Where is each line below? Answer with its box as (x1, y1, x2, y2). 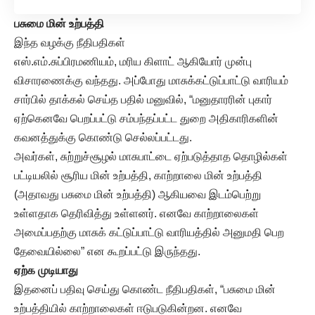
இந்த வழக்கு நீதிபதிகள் (14, 36, 125, 49)
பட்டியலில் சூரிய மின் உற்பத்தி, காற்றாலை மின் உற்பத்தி (14, 169, 262, 181)
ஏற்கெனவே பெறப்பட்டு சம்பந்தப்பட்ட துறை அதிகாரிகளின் (14, 112, 278, 124)
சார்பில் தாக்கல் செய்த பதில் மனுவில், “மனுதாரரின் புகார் (14, 93, 272, 105)
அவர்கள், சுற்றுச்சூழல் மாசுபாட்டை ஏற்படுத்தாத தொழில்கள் (14, 150, 288, 162)
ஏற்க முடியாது (14, 264, 78, 276)
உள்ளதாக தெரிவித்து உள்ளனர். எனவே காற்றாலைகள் (14, 207, 259, 219)
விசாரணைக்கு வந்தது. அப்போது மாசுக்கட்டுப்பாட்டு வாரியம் (14, 74, 288, 86)
